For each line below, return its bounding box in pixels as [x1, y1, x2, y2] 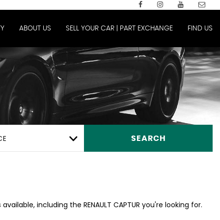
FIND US [188, 25, 213, 32]
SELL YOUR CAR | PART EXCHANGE [66, 25, 173, 32]
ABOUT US [19, 25, 51, 32]
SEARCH [131, 134, 166, 142]
